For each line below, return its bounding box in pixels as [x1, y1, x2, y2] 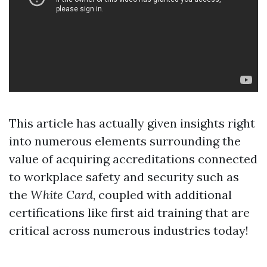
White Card [30, 187, 93, 203]
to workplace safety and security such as [9, 169, 239, 185]
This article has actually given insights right [9, 116, 255, 131]
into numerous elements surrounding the [9, 133, 241, 149]
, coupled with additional [93, 187, 232, 203]
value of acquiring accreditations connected [9, 151, 257, 167]
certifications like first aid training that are [9, 205, 250, 221]
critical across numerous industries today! [9, 223, 249, 238]
